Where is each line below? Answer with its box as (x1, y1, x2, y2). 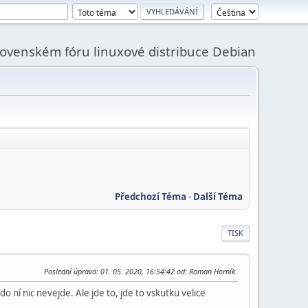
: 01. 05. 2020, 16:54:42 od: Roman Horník (96, 265, 235, 276)
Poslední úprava (44, 265, 96, 276)
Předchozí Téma (115, 190, 186, 203)
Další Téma (193, 190, 243, 203)
